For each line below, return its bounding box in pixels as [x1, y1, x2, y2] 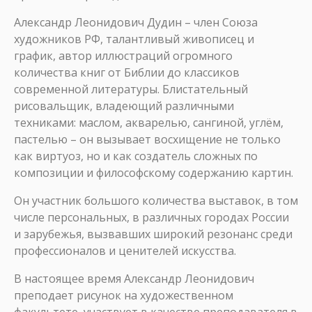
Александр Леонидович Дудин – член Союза [14, 15, 258, 30]
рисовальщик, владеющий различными [14, 98, 234, 114]
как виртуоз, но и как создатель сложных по [14, 148, 258, 164]
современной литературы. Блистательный [14, 81, 248, 97]
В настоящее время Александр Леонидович [14, 271, 254, 286]
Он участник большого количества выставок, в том [14, 193, 298, 208]
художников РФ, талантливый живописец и [14, 31, 254, 47]
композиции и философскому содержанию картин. [14, 165, 293, 180]
